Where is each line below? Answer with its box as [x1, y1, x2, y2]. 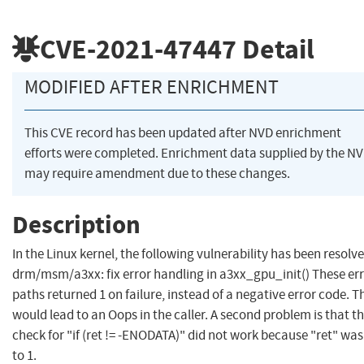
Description [12, 207, 141, 241]
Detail [236, 30, 314, 67]
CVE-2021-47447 [40, 30, 236, 67]
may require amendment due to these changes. [24, 165, 290, 183]
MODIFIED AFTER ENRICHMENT [24, 75, 279, 100]
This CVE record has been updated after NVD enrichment [24, 124, 341, 142]
